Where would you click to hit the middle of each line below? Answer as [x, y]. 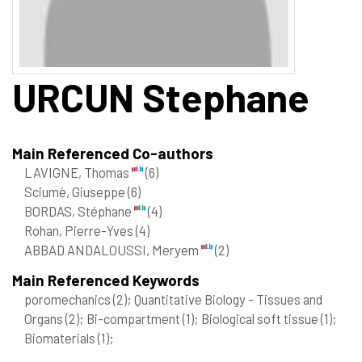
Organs [45, 318]
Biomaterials [61, 337]
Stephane [222, 97]
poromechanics [69, 299]
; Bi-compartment [131, 318]
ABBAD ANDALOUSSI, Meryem [113, 249]
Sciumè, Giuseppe [76, 191]
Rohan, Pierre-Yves [80, 230]
